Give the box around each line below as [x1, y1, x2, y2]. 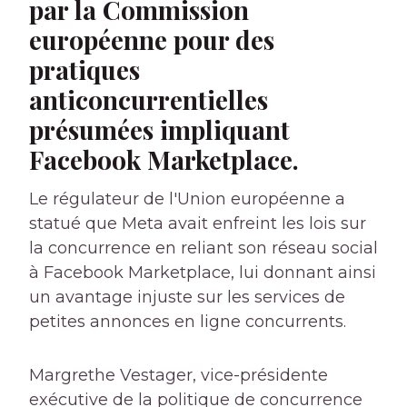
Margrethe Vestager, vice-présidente [29, 365, 328, 386]
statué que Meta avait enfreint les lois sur [29, 213, 366, 234]
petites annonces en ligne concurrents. [29, 312, 346, 333]
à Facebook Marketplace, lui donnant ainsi [29, 263, 376, 283]
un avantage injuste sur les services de [29, 287, 345, 308]
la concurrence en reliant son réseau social [29, 238, 378, 259]
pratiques [29, 53, 140, 87]
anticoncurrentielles [29, 83, 268, 117]
